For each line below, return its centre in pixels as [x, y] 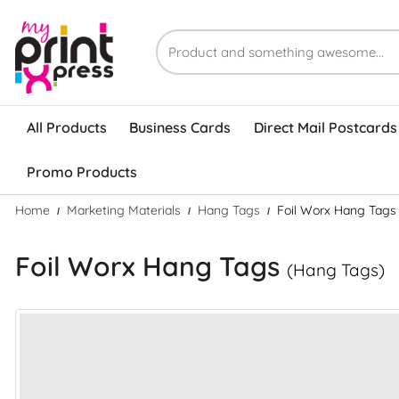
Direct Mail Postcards [325, 128]
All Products [66, 128]
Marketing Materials [124, 210]
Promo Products [81, 172]
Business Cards [180, 128]
